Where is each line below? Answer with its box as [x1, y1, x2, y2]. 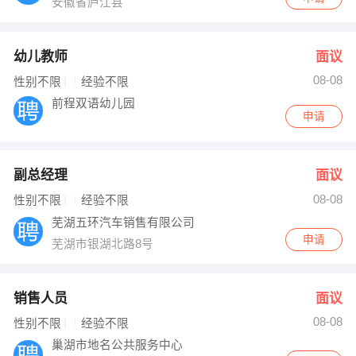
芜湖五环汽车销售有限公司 [52, 215, 195, 229]
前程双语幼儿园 [52, 97, 136, 110]
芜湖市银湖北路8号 [52, 237, 157, 250]
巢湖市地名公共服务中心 [52, 339, 184, 352]
